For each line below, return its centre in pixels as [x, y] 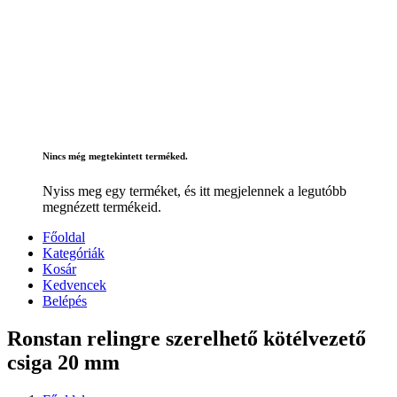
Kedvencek [74, 285]
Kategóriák [74, 253]
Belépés [65, 301]
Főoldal [64, 237]
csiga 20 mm [63, 363]
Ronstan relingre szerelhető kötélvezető [187, 339]
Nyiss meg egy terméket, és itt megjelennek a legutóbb [195, 191]
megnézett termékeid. [102, 207]
